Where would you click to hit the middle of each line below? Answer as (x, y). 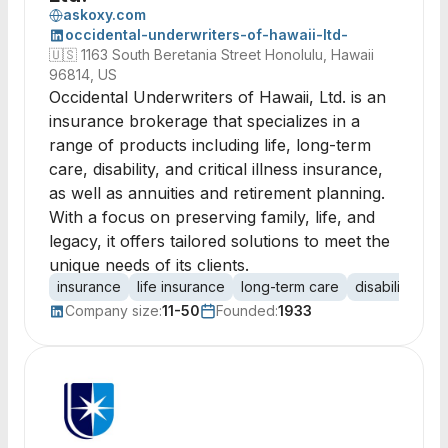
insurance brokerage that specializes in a (204, 121)
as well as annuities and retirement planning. (217, 193)
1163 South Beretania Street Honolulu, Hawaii (227, 54)
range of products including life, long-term (210, 145)
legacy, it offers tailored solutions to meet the (219, 241)
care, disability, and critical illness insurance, (216, 169)
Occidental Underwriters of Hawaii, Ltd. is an (217, 97)
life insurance (181, 286)
